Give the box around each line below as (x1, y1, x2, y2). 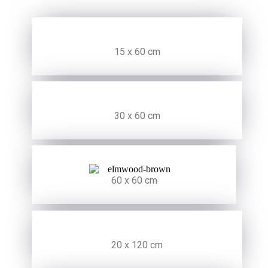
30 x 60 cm (114, 110, 160, 122)
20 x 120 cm (111, 239, 163, 251)
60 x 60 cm (111, 175, 157, 187)
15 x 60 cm (114, 46, 160, 58)
